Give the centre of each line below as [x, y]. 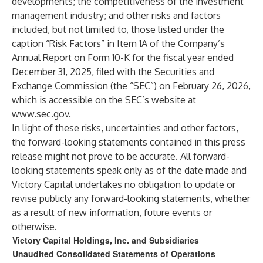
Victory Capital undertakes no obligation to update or [124, 184]
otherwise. [34, 227]
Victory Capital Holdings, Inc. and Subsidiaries [106, 240]
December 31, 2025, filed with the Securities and [113, 72]
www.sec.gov [40, 114]
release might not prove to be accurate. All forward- [121, 156]
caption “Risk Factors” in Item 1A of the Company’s [118, 43]
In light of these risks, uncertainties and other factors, [125, 128]
